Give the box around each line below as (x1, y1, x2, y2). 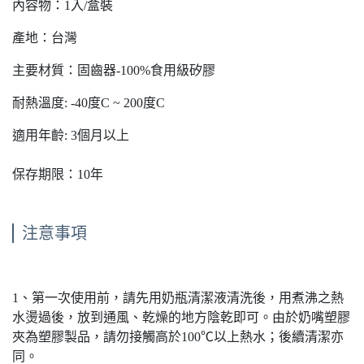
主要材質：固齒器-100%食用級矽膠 (12, 63, 215, 78)
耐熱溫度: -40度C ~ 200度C (12, 96, 165, 110)
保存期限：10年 (12, 167, 103, 182)
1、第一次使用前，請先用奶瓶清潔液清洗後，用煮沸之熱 (12, 291, 344, 305)
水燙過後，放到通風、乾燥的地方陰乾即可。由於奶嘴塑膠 (12, 310, 350, 325)
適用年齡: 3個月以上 (12, 128, 129, 143)
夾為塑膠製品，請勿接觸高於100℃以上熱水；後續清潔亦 (12, 330, 344, 344)
